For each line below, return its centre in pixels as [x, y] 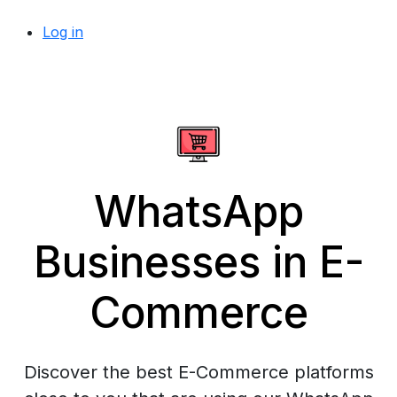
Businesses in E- [198, 262]
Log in [63, 32]
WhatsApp [198, 211]
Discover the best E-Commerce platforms [198, 372]
